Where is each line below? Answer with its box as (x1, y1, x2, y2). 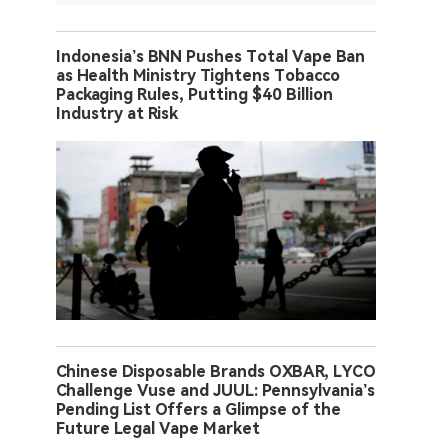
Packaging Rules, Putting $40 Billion (56, 84, 333, 104)
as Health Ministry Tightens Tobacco (56, 65, 340, 85)
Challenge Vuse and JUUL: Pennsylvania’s (56, 380, 375, 400)
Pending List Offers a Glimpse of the (56, 399, 341, 419)
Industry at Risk (56, 103, 178, 123)
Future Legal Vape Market (56, 418, 260, 438)
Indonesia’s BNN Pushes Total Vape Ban (56, 46, 365, 66)
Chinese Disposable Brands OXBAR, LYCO (56, 361, 376, 381)
